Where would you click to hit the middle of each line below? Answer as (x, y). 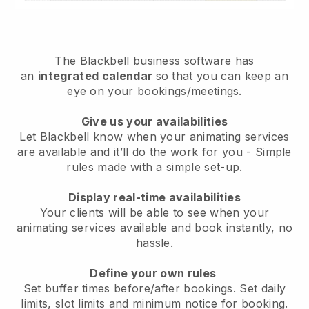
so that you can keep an (222, 76)
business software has (192, 61)
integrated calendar (97, 76)
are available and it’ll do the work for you (130, 152)
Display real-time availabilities (154, 198)
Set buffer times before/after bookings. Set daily (154, 289)
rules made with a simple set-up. (154, 167)
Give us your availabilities (154, 122)
